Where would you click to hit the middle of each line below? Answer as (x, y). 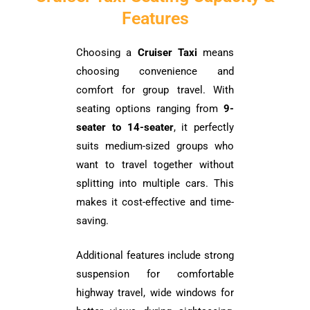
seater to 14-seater (125, 127)
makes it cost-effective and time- (155, 202)
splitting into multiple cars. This (155, 183)
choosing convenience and (155, 71)
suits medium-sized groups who (155, 146)
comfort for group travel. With (155, 90)
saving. (92, 220)
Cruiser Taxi (167, 52)
